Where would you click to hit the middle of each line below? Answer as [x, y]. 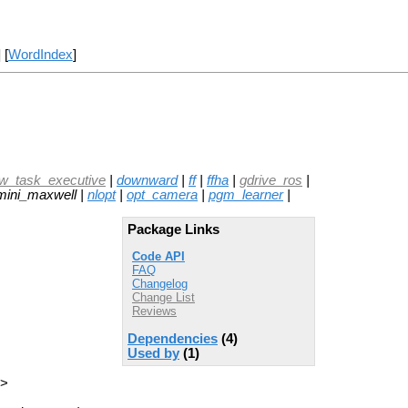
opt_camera [162, 194]
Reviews [154, 311]
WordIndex [40, 55]
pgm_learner [246, 194]
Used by [153, 353]
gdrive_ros [271, 180]
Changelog [160, 284]
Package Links [173, 229]
